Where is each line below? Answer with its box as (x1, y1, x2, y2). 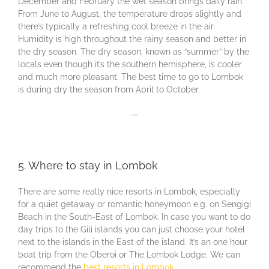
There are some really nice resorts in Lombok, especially (18, 187, 240, 197)
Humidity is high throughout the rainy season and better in (18, 34, 246, 44)
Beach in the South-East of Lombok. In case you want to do (18, 212, 250, 222)
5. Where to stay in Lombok (18, 159, 158, 172)
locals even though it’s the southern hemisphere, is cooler (18, 59, 242, 70)
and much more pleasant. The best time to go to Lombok (18, 72, 243, 82)
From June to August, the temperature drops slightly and (18, 9, 241, 19)
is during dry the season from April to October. (18, 85, 200, 95)
